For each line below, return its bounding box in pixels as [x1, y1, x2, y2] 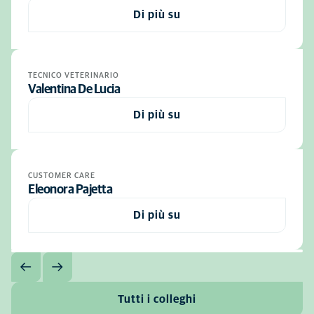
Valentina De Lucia [28, 83, 120, 96]
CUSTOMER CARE [28, 172, 95, 179]
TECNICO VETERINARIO [28, 71, 119, 79]
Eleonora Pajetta [28, 184, 112, 196]
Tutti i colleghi [118, 293, 196, 305]
